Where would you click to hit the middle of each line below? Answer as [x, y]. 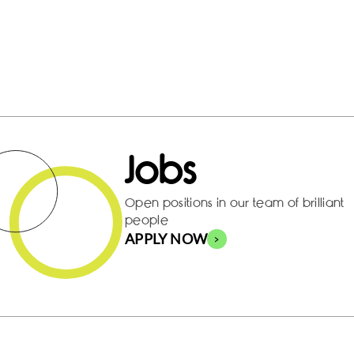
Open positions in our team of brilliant [235, 203]
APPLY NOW [166, 238]
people [147, 220]
